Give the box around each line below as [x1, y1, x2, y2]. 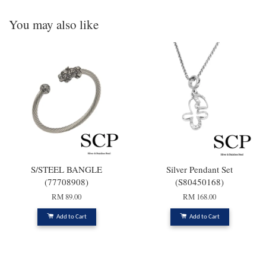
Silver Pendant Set [166, 163, 233, 176]
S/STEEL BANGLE [31, 163, 102, 176]
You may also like [9, 16, 99, 33]
